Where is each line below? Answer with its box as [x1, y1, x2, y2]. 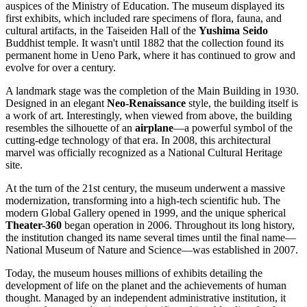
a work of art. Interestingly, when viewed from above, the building [5, 110, 292, 122]
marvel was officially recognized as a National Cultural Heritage [5, 147, 282, 159]
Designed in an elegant [5, 97, 107, 110]
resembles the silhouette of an [5, 122, 135, 134]
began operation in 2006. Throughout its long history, [62, 219, 295, 232]
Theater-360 [5, 219, 62, 232]
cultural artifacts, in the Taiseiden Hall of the [5, 25, 199, 37]
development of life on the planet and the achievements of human [5, 280, 286, 292]
